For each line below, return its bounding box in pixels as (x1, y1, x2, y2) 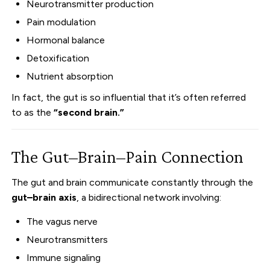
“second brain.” (54, 106, 125, 118)
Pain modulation (27, 16, 96, 28)
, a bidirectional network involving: (77, 191, 222, 203)
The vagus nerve (27, 215, 98, 227)
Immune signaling (27, 251, 101, 263)
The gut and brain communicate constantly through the (11, 176, 254, 188)
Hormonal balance (27, 34, 105, 46)
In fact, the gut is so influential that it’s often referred (11, 91, 246, 103)
